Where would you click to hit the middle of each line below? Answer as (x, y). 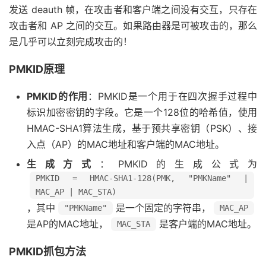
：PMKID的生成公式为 (178, 164)
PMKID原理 (37, 69)
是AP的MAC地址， (67, 224)
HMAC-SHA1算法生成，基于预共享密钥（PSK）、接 (142, 128)
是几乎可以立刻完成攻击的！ (71, 42)
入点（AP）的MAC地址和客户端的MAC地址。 (126, 144)
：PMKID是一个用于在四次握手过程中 (173, 96)
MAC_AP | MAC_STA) (76, 192)
